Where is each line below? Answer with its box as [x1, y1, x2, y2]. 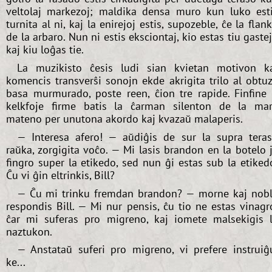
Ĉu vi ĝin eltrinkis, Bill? [6, 168, 115, 182]
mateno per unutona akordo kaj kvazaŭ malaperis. [6, 111, 243, 126]
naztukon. [6, 224, 52, 239]
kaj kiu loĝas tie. [6, 42, 84, 57]
